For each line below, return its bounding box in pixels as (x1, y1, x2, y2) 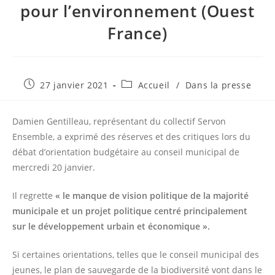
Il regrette (12, 190, 55, 202)
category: (121, 90, 162, 102)
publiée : (23, 90, 63, 102)
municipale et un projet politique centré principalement (12, 205, 247, 217)
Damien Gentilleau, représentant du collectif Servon (12, 115, 226, 128)
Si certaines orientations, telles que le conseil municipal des (12, 249, 259, 261)
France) (107, 22, 168, 45)
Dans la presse (185, 79, 252, 91)
